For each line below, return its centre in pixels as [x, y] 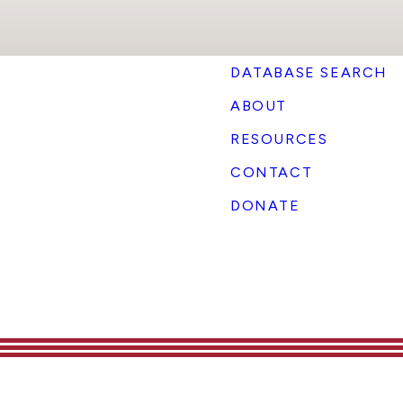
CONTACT [272, 173]
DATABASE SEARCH [309, 73]
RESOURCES [279, 139]
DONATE [265, 206]
